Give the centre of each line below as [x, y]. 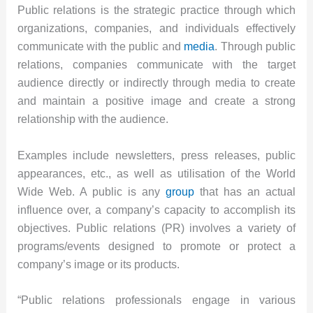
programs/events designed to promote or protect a [156, 246]
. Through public [255, 47]
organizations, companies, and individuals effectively [156, 29]
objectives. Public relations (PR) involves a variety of [156, 228]
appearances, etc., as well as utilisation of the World [156, 173]
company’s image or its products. [98, 264]
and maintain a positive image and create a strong [156, 101]
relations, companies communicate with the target [156, 65]
